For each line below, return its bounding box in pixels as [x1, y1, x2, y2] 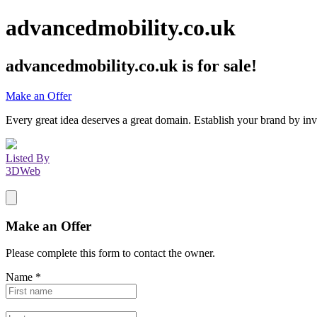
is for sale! [178, 56, 257, 75]
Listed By [6, 151, 50, 164]
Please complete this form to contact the [6, 247, 185, 260]
